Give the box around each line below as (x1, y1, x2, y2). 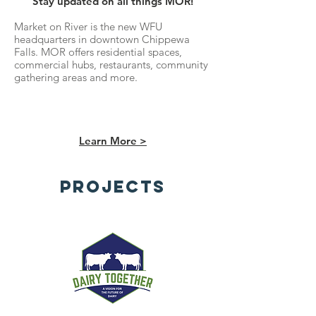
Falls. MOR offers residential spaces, (14, 45, 182, 59)
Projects (60, 176, 166, 197)
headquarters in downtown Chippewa (14, 32, 190, 46)
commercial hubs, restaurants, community (14, 58, 208, 71)
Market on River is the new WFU (14, 20, 162, 33)
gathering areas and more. (14, 71, 140, 84)
